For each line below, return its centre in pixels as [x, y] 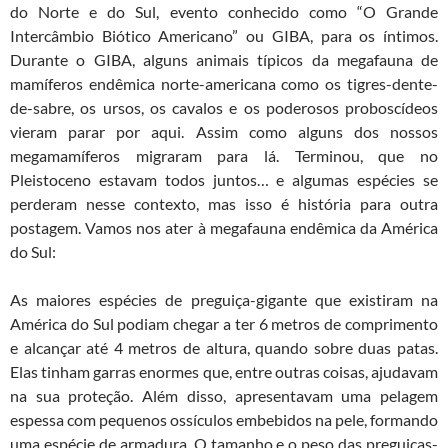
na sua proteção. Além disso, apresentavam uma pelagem [224, 396]
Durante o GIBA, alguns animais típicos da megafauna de [224, 60]
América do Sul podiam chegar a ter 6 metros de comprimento [224, 324]
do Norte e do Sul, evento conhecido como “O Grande [224, 12]
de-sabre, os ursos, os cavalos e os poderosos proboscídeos [224, 108]
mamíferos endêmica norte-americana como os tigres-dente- [224, 84]
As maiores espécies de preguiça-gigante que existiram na [224, 300]
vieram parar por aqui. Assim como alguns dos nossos [224, 132]
